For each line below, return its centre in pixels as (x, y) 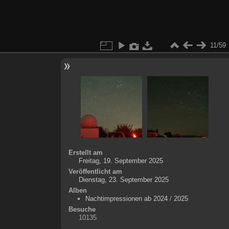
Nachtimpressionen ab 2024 (126, 198)
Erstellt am (85, 152)
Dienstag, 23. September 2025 (123, 179)
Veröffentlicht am (95, 171)
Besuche (82, 209)
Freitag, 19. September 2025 (121, 161)
